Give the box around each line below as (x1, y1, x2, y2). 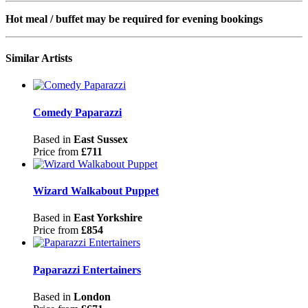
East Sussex (74, 133, 128, 145)
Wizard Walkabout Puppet (33, 185, 159, 197)
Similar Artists (5, 52, 72, 65)
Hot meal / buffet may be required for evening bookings (5, 12, 263, 25)
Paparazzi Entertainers (33, 263, 141, 276)
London (74, 290, 111, 302)
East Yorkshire (74, 212, 142, 224)
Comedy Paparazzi (33, 106, 122, 118)
